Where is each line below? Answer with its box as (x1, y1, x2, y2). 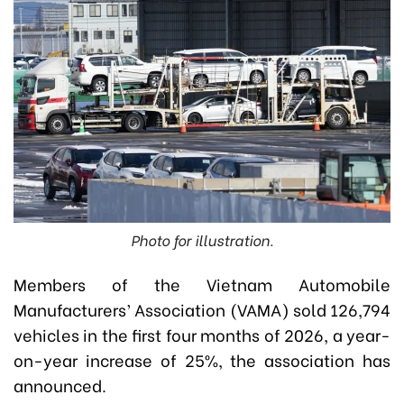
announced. (14, 372, 106, 398)
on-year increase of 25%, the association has (14, 347, 390, 372)
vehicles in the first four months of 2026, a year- (14, 322, 390, 347)
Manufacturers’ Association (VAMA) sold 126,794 (14, 297, 390, 322)
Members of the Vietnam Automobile (14, 271, 390, 297)
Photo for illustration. (131, 229, 273, 251)
